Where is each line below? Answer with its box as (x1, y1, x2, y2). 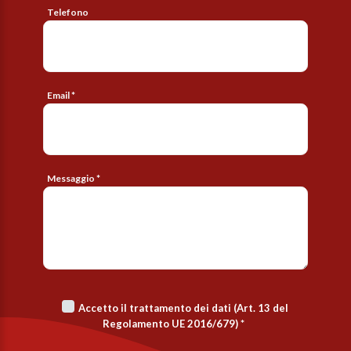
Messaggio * (47, 172, 100, 184)
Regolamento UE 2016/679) (103, 317, 238, 330)
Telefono (47, 5, 89, 18)
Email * (47, 89, 75, 101)
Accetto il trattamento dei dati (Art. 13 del (78, 301, 288, 314)
